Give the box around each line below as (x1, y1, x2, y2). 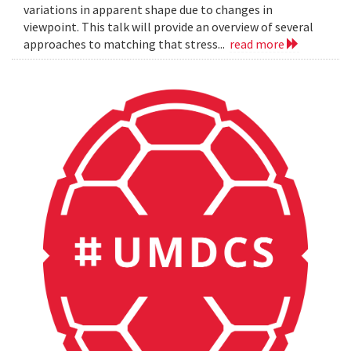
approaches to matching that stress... (24, 36, 230, 52)
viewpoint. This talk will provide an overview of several (24, 19, 313, 35)
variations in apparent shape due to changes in (24, 2, 273, 18)
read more (230, 36, 287, 52)
